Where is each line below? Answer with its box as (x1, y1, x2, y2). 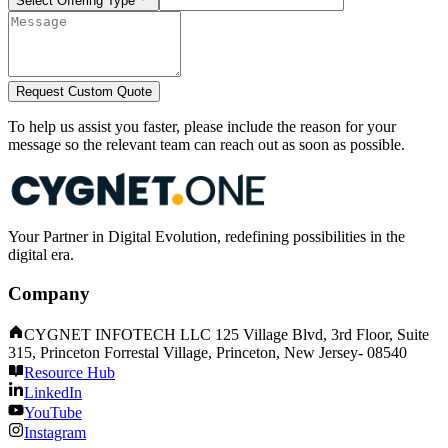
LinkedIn (24, 383, 82, 401)
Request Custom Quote (16, 84, 152, 100)
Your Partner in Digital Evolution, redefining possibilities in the (8, 228, 405, 246)
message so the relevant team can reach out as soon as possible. (8, 136, 405, 154)
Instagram (24, 423, 86, 441)
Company (8, 283, 90, 305)
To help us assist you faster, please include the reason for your (8, 118, 396, 136)
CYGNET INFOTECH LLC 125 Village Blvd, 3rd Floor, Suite (24, 325, 429, 343)
